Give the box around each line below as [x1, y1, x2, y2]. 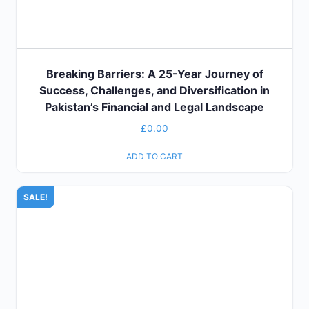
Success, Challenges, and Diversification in [39, 83, 270, 98]
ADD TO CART [126, 151, 183, 162]
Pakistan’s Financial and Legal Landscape [45, 100, 264, 114]
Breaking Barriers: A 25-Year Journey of [46, 67, 263, 81]
